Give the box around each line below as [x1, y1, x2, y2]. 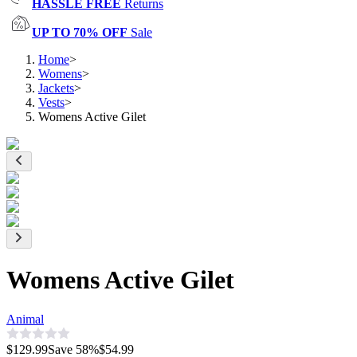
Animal [6, 312, 44, 326]
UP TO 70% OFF [32, 25, 127, 39]
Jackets [38, 81, 74, 95]
